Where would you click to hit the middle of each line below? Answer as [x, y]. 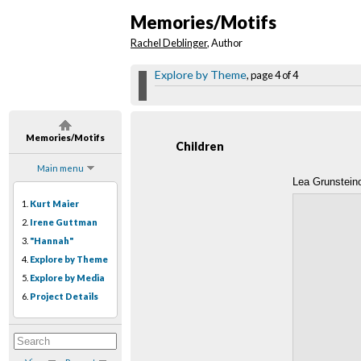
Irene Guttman [64, 222]
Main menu [60, 168]
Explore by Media [67, 278]
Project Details [64, 297]
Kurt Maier [54, 204]
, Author [225, 43]
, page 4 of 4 [272, 75]
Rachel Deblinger [169, 43]
